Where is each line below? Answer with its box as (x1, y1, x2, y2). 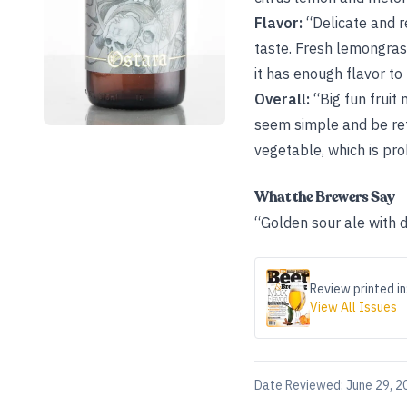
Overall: (254, 90, 310, 108)
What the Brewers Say (254, 187, 395, 207)
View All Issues (310, 299, 397, 315)
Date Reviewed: (254, 377, 346, 393)
